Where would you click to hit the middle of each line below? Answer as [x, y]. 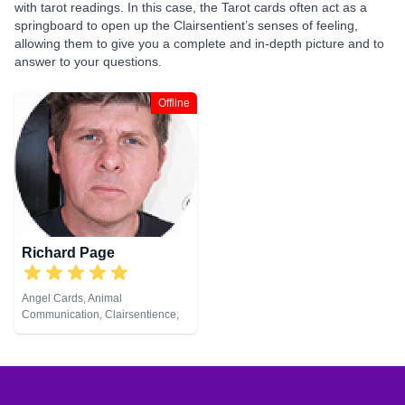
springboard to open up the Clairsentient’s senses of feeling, [186, 25]
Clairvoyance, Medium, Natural [98, 331]
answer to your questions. [88, 61]
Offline [174, 103]
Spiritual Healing [63, 363]
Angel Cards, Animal [72, 298]
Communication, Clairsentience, [100, 315]
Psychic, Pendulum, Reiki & [89, 347]
